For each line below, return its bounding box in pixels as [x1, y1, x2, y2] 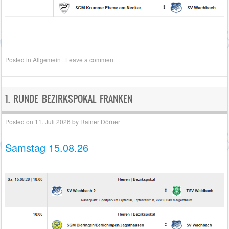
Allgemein [33, 55, 61, 64]
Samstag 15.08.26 [5, 140, 89, 155]
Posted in [5, 55, 33, 64]
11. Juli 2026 [35, 117, 71, 126]
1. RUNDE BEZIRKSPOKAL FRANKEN [5, 92, 133, 106]
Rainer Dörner [80, 117, 121, 126]
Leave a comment [65, 55, 116, 64]
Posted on [5, 117, 35, 126]
